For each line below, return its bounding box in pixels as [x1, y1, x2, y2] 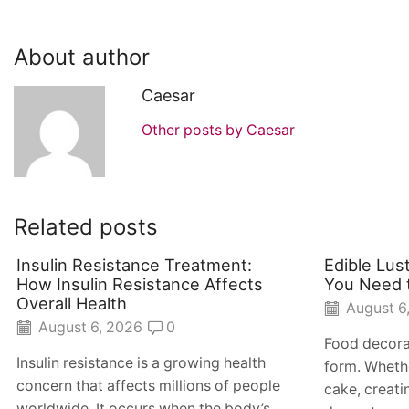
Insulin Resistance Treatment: [16, 254, 252, 275]
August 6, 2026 [35, 319, 142, 337]
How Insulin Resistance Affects [16, 273, 263, 294]
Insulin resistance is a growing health [16, 354, 266, 372]
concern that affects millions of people [16, 377, 280, 395]
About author [14, 44, 150, 71]
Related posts [14, 214, 158, 241]
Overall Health [16, 292, 127, 313]
